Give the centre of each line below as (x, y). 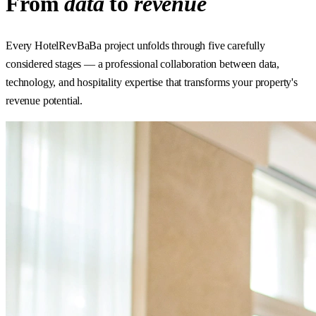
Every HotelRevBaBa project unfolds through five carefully (135, 46)
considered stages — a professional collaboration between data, (143, 64)
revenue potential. (44, 101)
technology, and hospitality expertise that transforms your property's (152, 83)
